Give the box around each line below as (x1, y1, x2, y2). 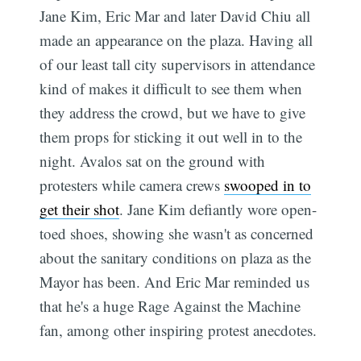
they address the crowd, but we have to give (39, 102, 306, 122)
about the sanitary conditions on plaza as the (39, 247, 312, 268)
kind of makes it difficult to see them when (39, 77, 303, 98)
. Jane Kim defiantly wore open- (119, 198, 317, 219)
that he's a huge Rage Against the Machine (39, 295, 301, 316)
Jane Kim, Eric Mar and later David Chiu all (39, 5, 311, 26)
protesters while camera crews (39, 174, 225, 195)
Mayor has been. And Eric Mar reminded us (39, 271, 310, 292)
